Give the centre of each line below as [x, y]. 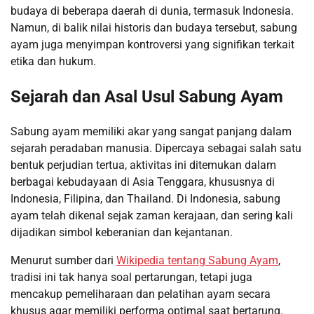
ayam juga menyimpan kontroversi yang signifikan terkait [152, 44]
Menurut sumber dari [63, 260]
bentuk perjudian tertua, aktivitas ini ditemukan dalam [143, 165]
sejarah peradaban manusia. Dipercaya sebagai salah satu [156, 148]
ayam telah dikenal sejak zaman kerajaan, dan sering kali [152, 215]
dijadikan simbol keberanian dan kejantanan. [122, 232]
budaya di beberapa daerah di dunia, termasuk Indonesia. [152, 11]
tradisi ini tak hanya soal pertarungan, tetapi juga [131, 277]
